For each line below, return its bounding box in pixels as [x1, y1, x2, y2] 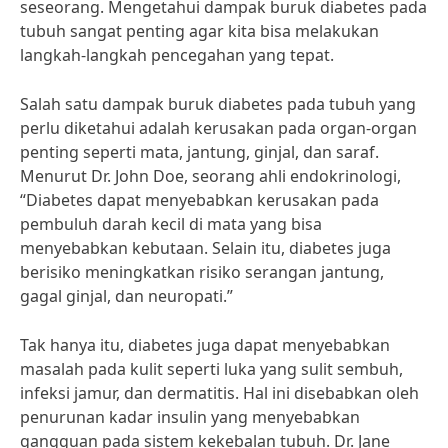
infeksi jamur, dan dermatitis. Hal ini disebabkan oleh [20, 382, 419, 404]
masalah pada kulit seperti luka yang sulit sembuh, [20, 358, 403, 380]
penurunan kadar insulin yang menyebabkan [20, 406, 360, 428]
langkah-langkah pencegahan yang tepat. [20, 44, 334, 66]
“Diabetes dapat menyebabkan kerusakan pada [20, 189, 379, 211]
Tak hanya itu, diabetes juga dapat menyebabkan [20, 334, 390, 356]
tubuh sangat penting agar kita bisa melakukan [20, 20, 379, 42]
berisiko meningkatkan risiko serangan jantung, [20, 261, 384, 283]
